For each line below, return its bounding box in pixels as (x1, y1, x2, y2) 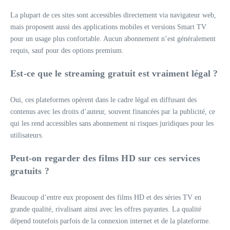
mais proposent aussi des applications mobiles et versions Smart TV (10, 23, 206, 31)
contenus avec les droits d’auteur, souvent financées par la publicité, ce (10, 108, 215, 116)
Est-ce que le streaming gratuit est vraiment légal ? (10, 68, 218, 79)
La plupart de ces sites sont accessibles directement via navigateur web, (10, 11, 216, 19)
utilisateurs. (10, 131, 44, 139)
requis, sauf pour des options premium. (10, 47, 124, 54)
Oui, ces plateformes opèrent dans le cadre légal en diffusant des (10, 96, 197, 104)
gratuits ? (10, 166, 49, 176)
